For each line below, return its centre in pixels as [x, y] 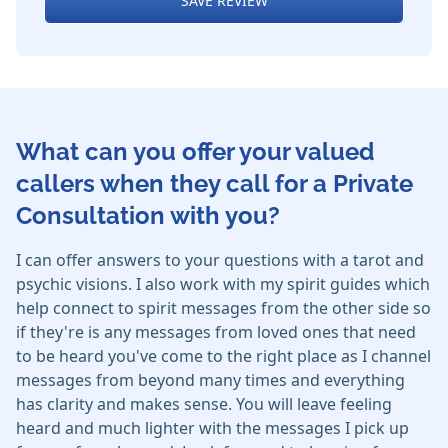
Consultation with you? [148, 216]
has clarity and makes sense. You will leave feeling [204, 404]
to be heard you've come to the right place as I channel [223, 356]
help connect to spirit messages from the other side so [223, 308]
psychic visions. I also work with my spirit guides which [223, 284]
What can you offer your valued [195, 152]
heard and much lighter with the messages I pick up [212, 428]
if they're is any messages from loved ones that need [216, 332]
